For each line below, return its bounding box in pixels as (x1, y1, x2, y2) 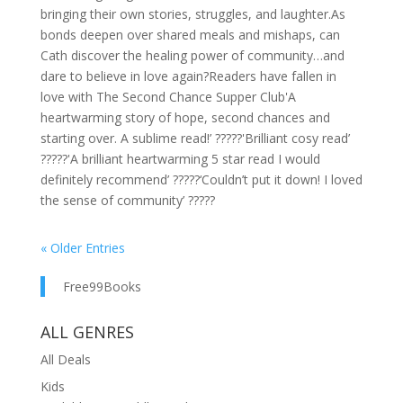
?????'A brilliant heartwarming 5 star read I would (40, 150, 320, 168)
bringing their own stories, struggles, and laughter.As (40, 5, 345, 23)
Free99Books (62, 278, 141, 296)
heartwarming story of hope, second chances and (40, 109, 330, 127)
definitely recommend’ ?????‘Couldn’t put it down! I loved (40, 171, 363, 189)
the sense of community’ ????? (40, 192, 215, 210)
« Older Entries (40, 239, 125, 257)
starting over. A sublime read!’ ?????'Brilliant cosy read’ (40, 130, 350, 148)
